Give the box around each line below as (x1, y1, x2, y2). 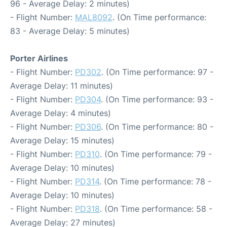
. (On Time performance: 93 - (101, 94, 213, 104)
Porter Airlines (10, 53, 68, 63)
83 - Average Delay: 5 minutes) (10, 26, 130, 36)
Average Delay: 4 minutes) (10, 108, 111, 118)
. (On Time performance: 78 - (99, 176, 211, 186)
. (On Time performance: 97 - (101, 67, 213, 77)
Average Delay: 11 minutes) (10, 81, 113, 91)
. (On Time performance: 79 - (100, 149, 212, 159)
